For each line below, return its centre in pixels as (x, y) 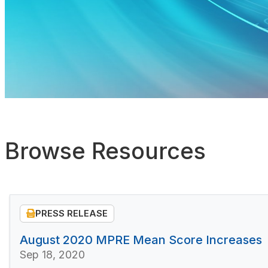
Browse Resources (105, 150)
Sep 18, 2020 (52, 254)
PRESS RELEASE (71, 214)
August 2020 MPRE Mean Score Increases (141, 240)
